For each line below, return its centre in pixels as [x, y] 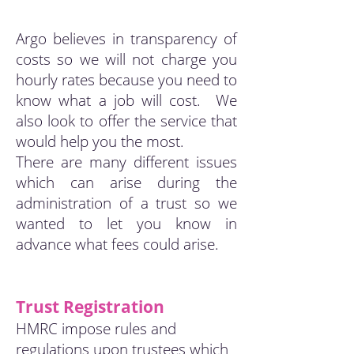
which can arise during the [126, 183]
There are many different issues [126, 162]
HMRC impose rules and [96, 329]
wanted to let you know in [126, 224]
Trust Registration [90, 307]
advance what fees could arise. [117, 244]
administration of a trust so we [126, 203]
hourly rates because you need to [126, 80]
